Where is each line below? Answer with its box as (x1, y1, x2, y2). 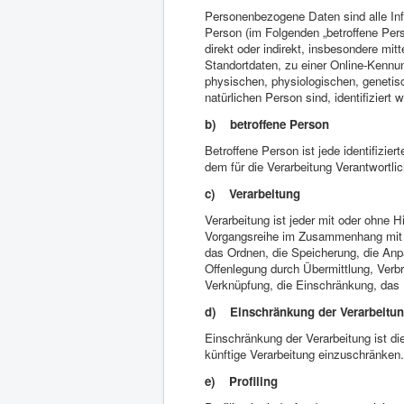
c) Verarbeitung (205, 185, 300, 202)
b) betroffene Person (205, 115, 329, 133)
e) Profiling (205, 372, 278, 390)
